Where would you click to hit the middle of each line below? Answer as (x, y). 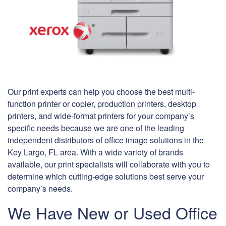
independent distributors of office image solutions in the (106, 140)
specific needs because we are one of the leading (96, 128)
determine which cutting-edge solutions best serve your (106, 177)
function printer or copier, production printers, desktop (102, 104)
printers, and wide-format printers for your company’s (101, 116)
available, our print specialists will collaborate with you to (109, 164)
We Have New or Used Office (112, 213)
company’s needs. (40, 189)
